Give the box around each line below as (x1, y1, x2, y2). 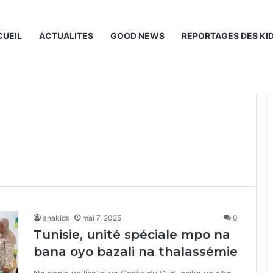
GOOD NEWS (110, 30, 165, 41)
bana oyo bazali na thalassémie (34, 244, 238, 259)
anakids (43, 213, 69, 222)
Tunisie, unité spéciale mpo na (34, 227, 230, 242)
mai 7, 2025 (82, 213, 121, 222)
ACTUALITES (39, 30, 93, 41)
